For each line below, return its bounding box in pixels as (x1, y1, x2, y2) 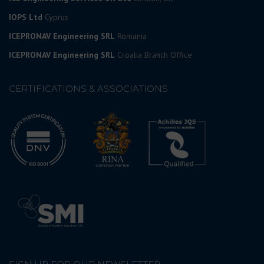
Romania (117, 31, 147, 42)
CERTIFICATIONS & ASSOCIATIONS (9, 83, 168, 95)
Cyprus (45, 12, 68, 23)
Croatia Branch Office (117, 49, 192, 61)
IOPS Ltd (9, 12, 42, 23)
